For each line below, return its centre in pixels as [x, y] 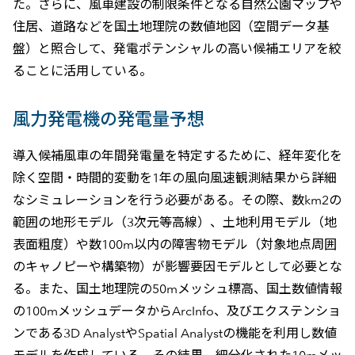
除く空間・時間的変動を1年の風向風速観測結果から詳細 [174, 177]
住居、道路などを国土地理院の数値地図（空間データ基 [171, 26]
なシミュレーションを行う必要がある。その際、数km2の [177, 200]
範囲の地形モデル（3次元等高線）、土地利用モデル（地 [174, 222]
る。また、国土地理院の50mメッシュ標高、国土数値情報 [177, 288]
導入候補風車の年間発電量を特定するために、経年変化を [177, 155]
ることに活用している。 [82, 71]
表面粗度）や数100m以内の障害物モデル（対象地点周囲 [174, 244]
